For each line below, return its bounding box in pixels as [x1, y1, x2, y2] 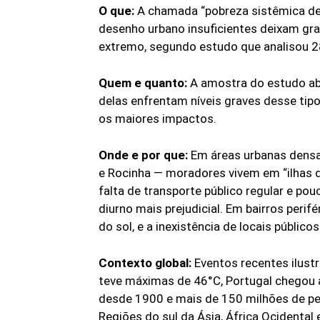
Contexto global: [99, 256, 191, 271]
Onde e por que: [99, 148, 188, 163]
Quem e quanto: [99, 76, 187, 91]
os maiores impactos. [99, 111, 216, 126]
